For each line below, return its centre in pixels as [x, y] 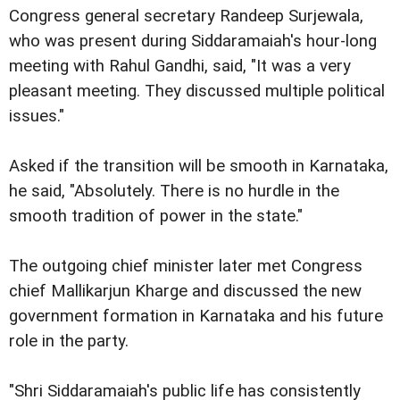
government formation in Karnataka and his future [196, 317]
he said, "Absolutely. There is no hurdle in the [174, 192]
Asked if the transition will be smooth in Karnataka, [199, 167]
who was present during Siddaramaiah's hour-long [193, 42]
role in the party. [69, 342]
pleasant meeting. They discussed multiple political [197, 92]
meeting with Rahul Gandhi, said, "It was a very [180, 67]
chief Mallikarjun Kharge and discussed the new [185, 292]
